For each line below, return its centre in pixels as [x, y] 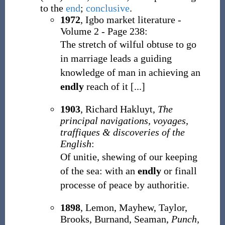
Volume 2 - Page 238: [104, 31]
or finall [179, 171]
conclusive [107, 8]
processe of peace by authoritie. [125, 185]
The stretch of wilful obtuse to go [128, 44]
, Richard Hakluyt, [119, 109]
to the [53, 8]
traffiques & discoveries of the [122, 132]
